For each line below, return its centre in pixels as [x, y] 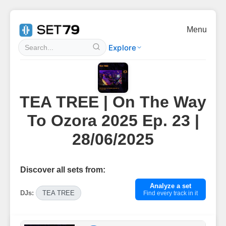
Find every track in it [171, 193]
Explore [123, 47]
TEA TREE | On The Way [113, 102]
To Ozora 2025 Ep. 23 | [113, 121]
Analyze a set [171, 186]
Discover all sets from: [63, 170]
